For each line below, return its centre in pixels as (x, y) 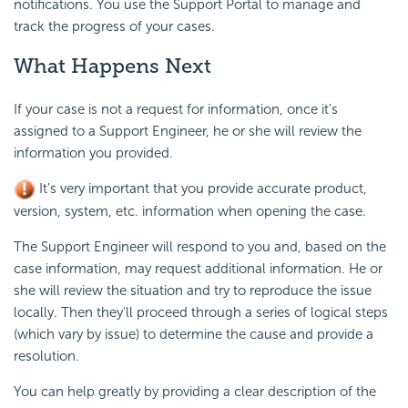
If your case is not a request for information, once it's (176, 110)
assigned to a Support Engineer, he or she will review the (188, 132)
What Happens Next (112, 66)
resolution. (46, 357)
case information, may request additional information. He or (198, 269)
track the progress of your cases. (114, 26)
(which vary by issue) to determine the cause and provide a (194, 335)
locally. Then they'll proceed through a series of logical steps (201, 313)
